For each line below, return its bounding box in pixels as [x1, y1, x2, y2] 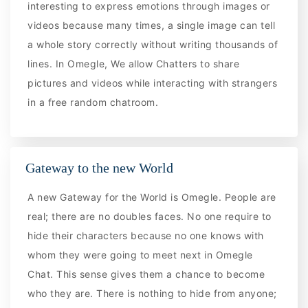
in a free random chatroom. [27, 96, 159, 108]
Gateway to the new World [25, 160, 173, 175]
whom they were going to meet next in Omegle [27, 249, 253, 261]
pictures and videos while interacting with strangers [27, 76, 278, 89]
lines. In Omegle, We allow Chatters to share [27, 57, 240, 69]
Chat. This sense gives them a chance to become [27, 268, 265, 280]
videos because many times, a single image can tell [27, 19, 276, 31]
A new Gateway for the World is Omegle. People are [27, 191, 276, 203]
